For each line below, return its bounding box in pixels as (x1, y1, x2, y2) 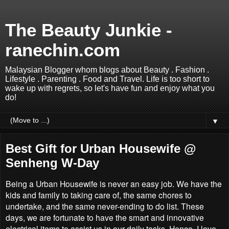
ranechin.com (5, 40, 120, 60)
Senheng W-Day (6, 156, 99, 170)
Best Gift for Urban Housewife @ (6, 142, 196, 155)
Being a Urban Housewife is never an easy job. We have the (6, 177, 222, 189)
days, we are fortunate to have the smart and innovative (6, 211, 204, 223)
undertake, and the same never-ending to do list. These (6, 200, 204, 212)
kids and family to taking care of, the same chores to (6, 189, 192, 200)
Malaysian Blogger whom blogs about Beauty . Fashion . (5, 65, 209, 74)
